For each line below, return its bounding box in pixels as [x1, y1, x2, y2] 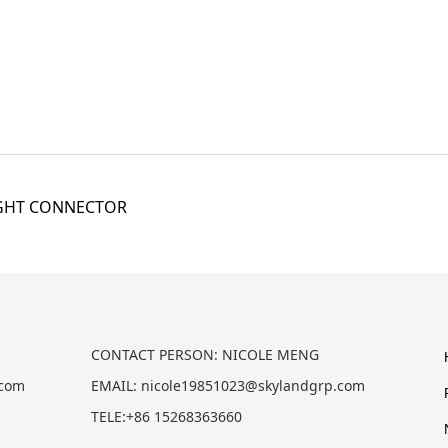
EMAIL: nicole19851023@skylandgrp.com [91, 376, 365, 396]
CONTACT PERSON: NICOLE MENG [91, 345, 319, 365]
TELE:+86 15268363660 [91, 407, 242, 427]
